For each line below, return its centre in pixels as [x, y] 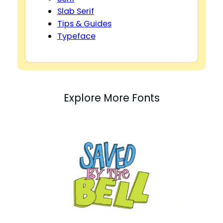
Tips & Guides [84, 23]
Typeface [76, 36]
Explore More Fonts [111, 98]
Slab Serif [75, 11]
